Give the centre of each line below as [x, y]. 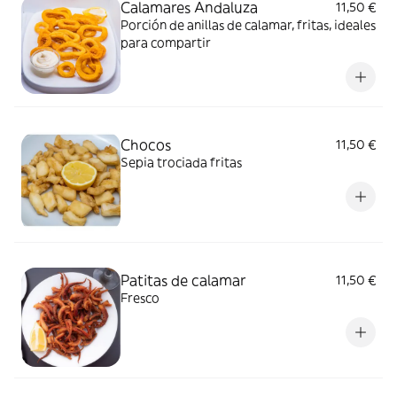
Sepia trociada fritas [181, 162]
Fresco [140, 298]
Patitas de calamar [183, 280]
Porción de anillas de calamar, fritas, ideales [248, 25]
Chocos [146, 144]
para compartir [166, 43]
